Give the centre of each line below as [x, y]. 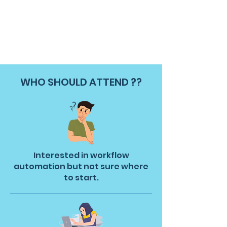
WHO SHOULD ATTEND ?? [81, 82]
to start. [81, 178]
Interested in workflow [81, 155]
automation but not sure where [81, 166]
